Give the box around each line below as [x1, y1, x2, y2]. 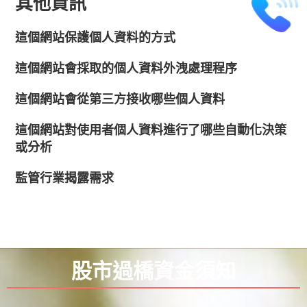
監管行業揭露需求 [15, 169, 114, 186]
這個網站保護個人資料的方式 [15, 28, 176, 45]
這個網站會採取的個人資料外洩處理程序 [15, 59, 238, 76]
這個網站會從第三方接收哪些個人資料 [15, 90, 225, 107]
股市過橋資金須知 [71, 256, 236, 285]
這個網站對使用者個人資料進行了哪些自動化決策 [15, 121, 287, 138]
